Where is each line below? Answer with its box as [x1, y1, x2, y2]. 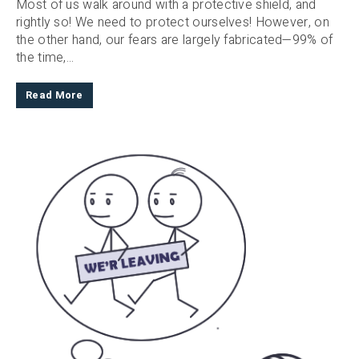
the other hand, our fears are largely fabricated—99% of [16, 30, 333, 50]
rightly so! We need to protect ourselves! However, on [16, 13, 329, 33]
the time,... [16, 48, 75, 68]
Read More [26, 88, 83, 103]
